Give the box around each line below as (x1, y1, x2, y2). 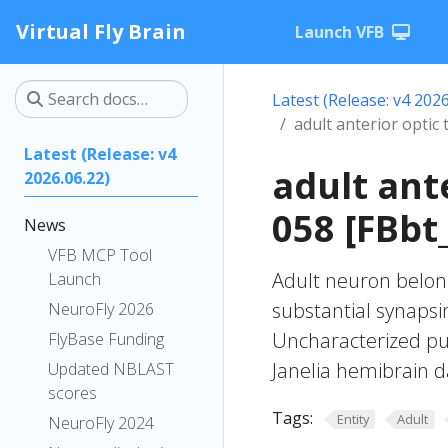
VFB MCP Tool (48, 244, 152, 266)
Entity (336, 410, 369, 428)
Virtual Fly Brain (16, 18, 186, 45)
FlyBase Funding (48, 328, 164, 350)
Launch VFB (295, 21, 384, 43)
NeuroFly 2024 (48, 412, 154, 434)
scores (48, 382, 97, 404)
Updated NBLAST (48, 358, 174, 380)
